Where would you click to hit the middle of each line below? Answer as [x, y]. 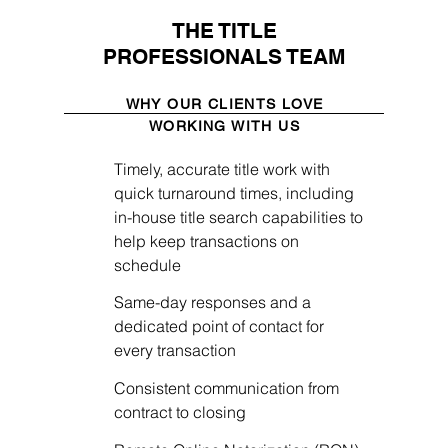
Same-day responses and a [212, 302]
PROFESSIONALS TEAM [224, 56]
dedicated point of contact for [219, 326]
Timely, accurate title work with [222, 169]
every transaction [175, 350]
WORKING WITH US [224, 126]
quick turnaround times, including [234, 193]
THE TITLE [224, 30]
